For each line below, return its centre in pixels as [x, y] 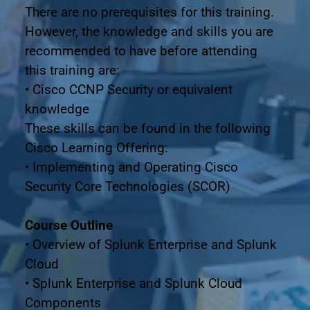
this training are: [72, 70]
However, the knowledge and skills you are [149, 31]
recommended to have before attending [141, 51]
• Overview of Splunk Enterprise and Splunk [151, 244]
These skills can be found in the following [147, 128]
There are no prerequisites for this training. [149, 12]
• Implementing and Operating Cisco [131, 167]
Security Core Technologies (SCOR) [127, 186]
